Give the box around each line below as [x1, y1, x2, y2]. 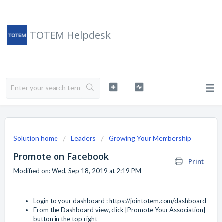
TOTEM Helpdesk [30, 28, 111, 42]
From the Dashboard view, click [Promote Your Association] [33, 206, 205, 214]
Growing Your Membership [109, 134, 191, 142]
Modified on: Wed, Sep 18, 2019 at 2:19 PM [13, 167, 141, 175]
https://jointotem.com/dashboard [109, 197, 206, 205]
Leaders [71, 134, 96, 142]
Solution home [13, 134, 59, 142]
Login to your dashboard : [33, 197, 109, 205]
